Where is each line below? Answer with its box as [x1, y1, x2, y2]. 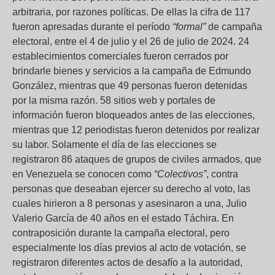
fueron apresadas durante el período [12, 21, 172, 32]
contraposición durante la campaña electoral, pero [12, 227, 230, 238]
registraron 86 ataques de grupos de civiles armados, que [12, 153, 261, 165]
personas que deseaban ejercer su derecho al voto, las [12, 183, 250, 194]
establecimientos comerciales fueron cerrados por [12, 50, 228, 61]
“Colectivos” [154, 168, 206, 179]
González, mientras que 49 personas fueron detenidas [12, 80, 247, 91]
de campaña [208, 21, 262, 32]
